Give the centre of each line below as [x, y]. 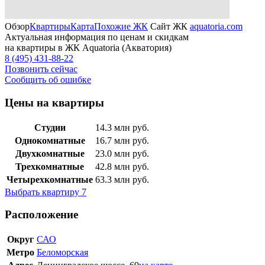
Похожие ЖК [121, 27]
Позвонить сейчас [41, 69]
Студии [50, 127]
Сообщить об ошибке [48, 80]
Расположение [41, 215]
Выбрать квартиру [43, 192]
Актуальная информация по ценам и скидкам [97, 37]
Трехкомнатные [50, 166]
